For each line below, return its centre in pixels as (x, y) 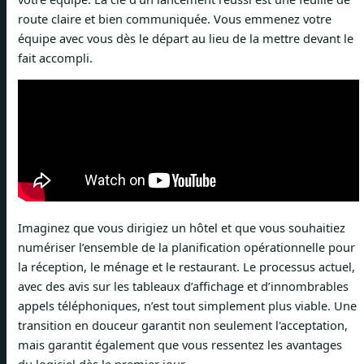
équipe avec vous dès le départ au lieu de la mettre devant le (186, 39)
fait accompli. (55, 58)
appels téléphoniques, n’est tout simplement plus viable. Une (187, 306)
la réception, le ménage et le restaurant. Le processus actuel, (186, 267)
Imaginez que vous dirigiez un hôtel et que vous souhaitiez (182, 228)
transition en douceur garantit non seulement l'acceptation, (183, 325)
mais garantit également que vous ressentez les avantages (180, 345)
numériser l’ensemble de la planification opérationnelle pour (186, 247)
